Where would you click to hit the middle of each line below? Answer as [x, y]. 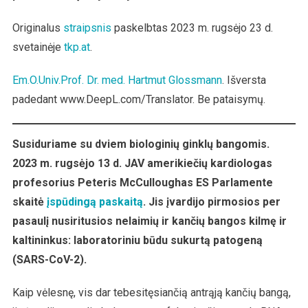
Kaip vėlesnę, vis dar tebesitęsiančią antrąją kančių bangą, [151, 292]
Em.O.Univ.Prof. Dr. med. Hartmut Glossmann [117, 80]
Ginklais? [288, 15]
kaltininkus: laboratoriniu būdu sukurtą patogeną [137, 240]
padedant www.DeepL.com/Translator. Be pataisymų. [139, 99]
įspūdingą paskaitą [95, 201]
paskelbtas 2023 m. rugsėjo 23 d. [192, 27]
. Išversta [244, 80]
